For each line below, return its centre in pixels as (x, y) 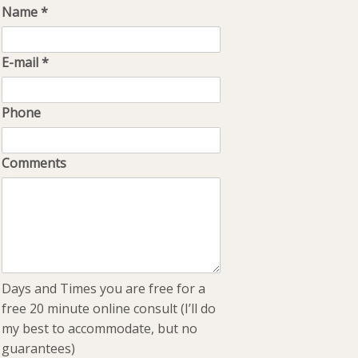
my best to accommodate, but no (100, 328)
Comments (34, 163)
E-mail (22, 62)
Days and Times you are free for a (104, 288)
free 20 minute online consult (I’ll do (109, 308)
